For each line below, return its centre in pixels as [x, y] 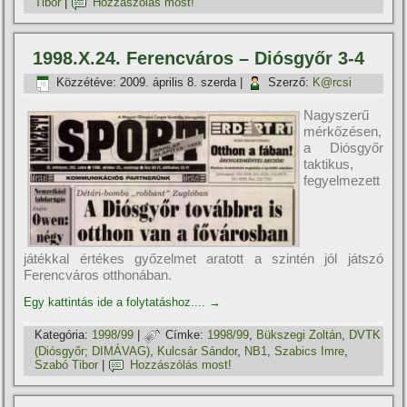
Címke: [185, 335]
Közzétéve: [87, 83]
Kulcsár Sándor [198, 351]
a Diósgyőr [343, 147]
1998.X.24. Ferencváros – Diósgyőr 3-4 [199, 58]
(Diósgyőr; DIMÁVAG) [93, 351]
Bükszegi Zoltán [299, 335]
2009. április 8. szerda [179, 83]
